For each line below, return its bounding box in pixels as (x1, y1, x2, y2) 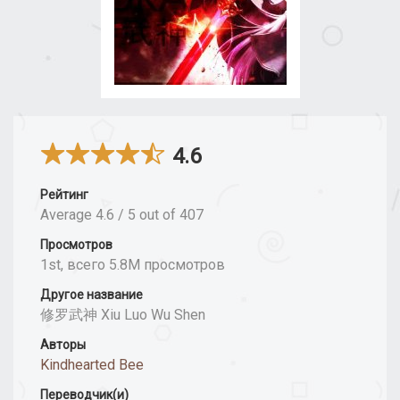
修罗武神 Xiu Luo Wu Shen (40, 306, 205, 324)
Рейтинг (40, 187, 88, 203)
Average (40, 206, 96, 224)
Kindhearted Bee (40, 356, 144, 374)
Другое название (40, 287, 143, 303)
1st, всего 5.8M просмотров (40, 256, 225, 274)
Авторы (40, 337, 86, 353)
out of (139, 206, 179, 224)
